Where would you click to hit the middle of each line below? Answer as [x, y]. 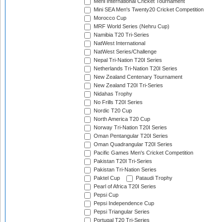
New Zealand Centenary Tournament [137, 77]
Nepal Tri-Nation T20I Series [127, 60]
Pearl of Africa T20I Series [124, 187]
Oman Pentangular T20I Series [130, 136]
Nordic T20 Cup [112, 111]
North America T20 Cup [121, 119]
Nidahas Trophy [112, 94]
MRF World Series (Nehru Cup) [131, 27]
